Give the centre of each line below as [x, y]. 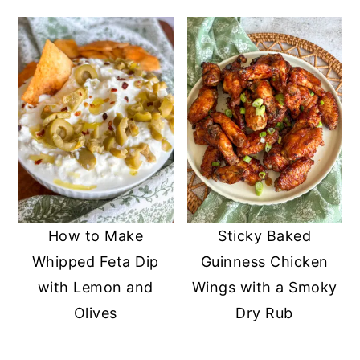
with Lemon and [95, 288]
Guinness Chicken [264, 262]
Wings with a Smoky [264, 288]
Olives [95, 313]
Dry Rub [264, 313]
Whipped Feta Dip [95, 262]
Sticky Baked [265, 236]
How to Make [96, 236]
